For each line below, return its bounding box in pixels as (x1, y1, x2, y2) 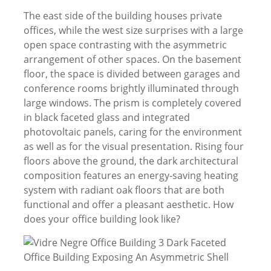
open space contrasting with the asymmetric (23, 38, 227, 51)
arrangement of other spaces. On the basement (23, 53, 241, 66)
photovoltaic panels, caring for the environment (23, 125, 242, 139)
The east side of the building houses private (23, 9, 222, 22)
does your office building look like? (23, 212, 180, 226)
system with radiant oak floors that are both (23, 183, 224, 197)
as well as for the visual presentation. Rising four (23, 140, 244, 153)
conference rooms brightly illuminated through (23, 82, 239, 95)
